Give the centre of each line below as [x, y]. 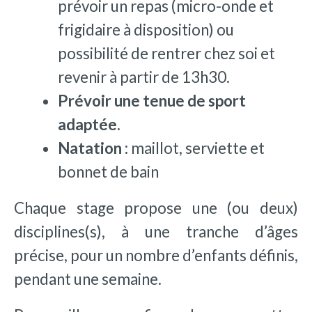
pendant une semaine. [88, 279]
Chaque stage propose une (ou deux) [156, 208]
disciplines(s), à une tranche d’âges [156, 232]
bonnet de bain [108, 172]
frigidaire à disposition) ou [146, 30]
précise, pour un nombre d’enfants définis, [156, 256]
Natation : [93, 148]
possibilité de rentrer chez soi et [166, 54]
